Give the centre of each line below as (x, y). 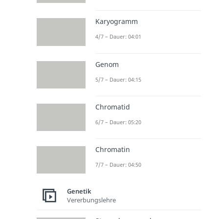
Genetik (79, 191)
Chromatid (113, 107)
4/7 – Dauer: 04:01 (118, 37)
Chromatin (113, 150)
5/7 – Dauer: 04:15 (118, 79)
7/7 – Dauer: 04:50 (118, 165)
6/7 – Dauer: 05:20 (118, 122)
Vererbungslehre (91, 200)
